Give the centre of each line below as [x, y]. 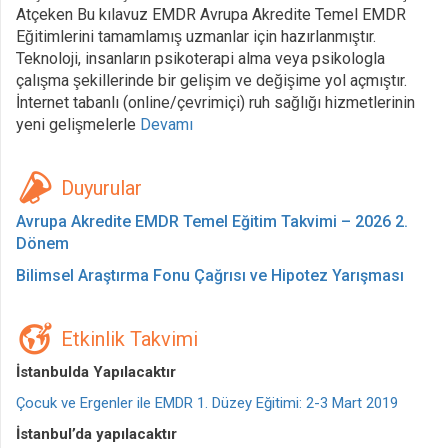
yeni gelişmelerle [78, 124]
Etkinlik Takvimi [129, 339]
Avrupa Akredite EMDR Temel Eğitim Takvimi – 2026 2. [212, 221]
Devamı [166, 124]
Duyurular [101, 188]
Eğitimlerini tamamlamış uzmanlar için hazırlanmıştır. [196, 36]
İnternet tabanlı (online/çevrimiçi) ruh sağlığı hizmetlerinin [215, 102]
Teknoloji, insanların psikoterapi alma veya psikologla [200, 58]
